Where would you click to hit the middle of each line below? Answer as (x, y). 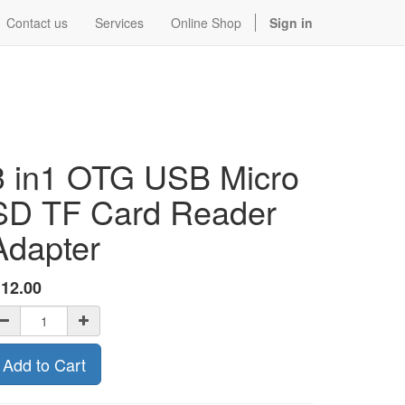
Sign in (291, 23)
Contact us (37, 23)
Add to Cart (44, 364)
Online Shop (206, 23)
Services (119, 23)
